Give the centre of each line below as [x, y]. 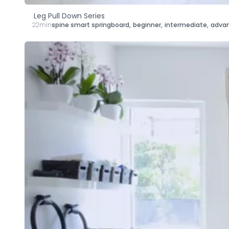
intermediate [186, 25]
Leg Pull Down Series [69, 16]
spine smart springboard [90, 25]
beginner [147, 25]
